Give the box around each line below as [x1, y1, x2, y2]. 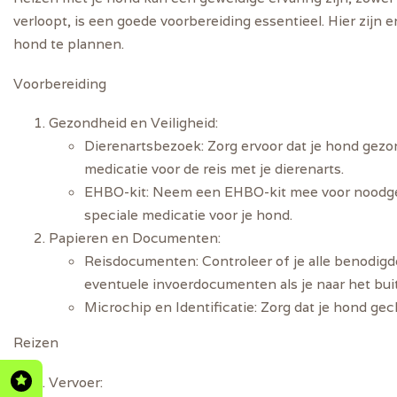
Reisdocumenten [84, 252, 196, 270]
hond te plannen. [13, 35, 124, 53]
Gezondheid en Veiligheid [49, 113, 215, 132]
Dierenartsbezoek [84, 136, 201, 155]
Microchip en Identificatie [84, 298, 254, 316]
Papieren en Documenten [49, 229, 218, 247]
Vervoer [49, 372, 100, 391]
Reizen [13, 333, 58, 352]
